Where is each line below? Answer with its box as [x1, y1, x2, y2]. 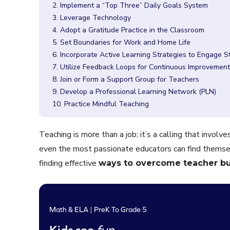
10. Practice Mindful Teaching [52, 99, 149, 109]
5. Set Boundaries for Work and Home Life [52, 37, 190, 47]
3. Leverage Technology [52, 12, 131, 23]
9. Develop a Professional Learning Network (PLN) [52, 86, 216, 97]
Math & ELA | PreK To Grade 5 [49, 205, 147, 214]
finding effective [39, 157, 99, 169]
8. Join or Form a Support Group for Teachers [52, 74, 199, 84]
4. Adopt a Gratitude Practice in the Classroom [52, 25, 204, 35]
